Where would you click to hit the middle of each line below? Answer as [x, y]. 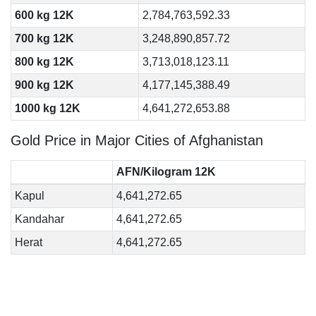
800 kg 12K [44, 62]
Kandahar [39, 219]
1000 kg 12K [47, 108]
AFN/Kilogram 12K [166, 172]
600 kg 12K [44, 15]
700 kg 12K [44, 38]
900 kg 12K [44, 85]
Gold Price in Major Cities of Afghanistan [137, 140]
